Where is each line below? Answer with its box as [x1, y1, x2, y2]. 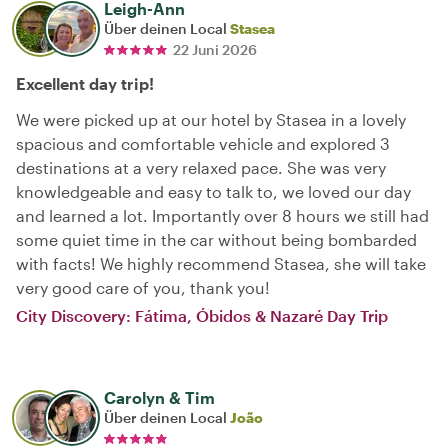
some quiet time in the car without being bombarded [16, 229, 417, 249]
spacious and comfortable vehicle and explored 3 [16, 133, 390, 153]
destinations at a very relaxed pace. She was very [16, 157, 386, 177]
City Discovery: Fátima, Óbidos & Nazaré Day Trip [16, 305, 388, 325]
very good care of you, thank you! [16, 277, 270, 297]
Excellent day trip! [16, 73, 154, 93]
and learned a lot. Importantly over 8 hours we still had [16, 205, 429, 225]
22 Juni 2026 [173, 40, 257, 58]
